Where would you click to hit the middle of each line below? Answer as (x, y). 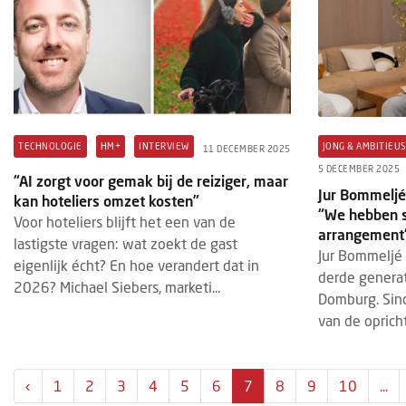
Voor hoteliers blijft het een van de (125, 222)
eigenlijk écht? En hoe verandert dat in (136, 266)
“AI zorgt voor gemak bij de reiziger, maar (151, 181)
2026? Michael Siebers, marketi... (117, 287)
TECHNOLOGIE (50, 146)
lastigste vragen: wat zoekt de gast (126, 244)
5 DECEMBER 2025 (359, 169)
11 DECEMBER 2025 (246, 148)
